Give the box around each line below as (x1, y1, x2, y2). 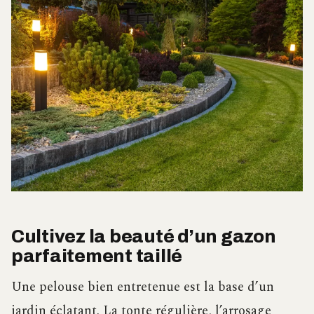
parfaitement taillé (11, 246, 183, 266)
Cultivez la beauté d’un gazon (11, 226, 276, 246)
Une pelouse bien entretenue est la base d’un (11, 276, 274, 297)
